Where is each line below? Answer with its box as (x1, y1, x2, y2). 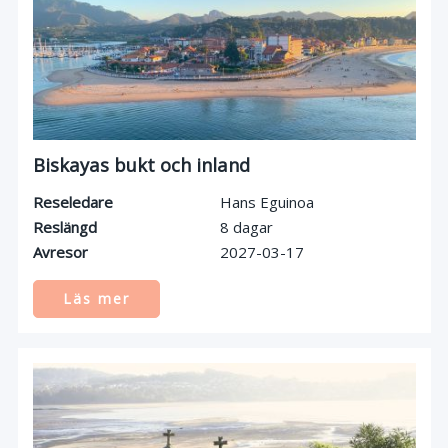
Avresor (32, 242, 88, 263)
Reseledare (32, 192, 113, 213)
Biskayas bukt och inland (32, 152, 250, 178)
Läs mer (62, 289, 130, 309)
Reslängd (32, 217, 97, 238)
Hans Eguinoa (219, 192, 314, 213)
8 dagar (219, 217, 273, 238)
